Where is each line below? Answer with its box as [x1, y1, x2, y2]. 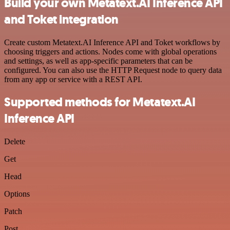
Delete [4, 137, 25, 146]
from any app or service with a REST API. [4, 74, 142, 84]
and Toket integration [4, 11, 119, 28]
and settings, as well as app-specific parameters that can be [4, 56, 193, 65]
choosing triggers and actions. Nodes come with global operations [4, 47, 217, 56]
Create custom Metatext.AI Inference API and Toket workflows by [4, 37, 220, 47]
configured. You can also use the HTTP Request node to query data [4, 65, 222, 74]
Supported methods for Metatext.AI [4, 94, 196, 111]
